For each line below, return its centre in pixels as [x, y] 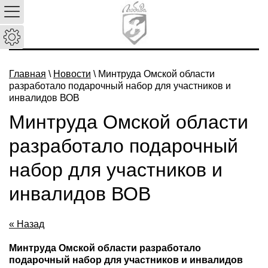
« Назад [27, 224]
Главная [28, 74]
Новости [72, 74]
